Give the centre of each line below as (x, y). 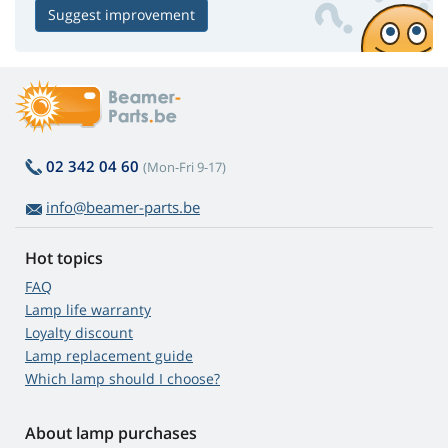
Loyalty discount (79, 333)
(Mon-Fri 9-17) (184, 167)
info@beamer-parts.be (123, 207)
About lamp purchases (111, 433)
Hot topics (64, 258)
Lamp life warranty (88, 310)
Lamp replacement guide (109, 356)
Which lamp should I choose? (122, 379)
